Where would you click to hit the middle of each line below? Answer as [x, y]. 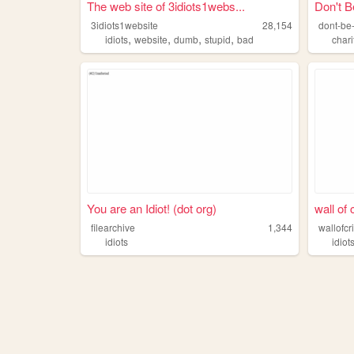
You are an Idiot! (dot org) [151, 208]
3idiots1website [125, 25]
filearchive [113, 227]
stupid [217, 40]
